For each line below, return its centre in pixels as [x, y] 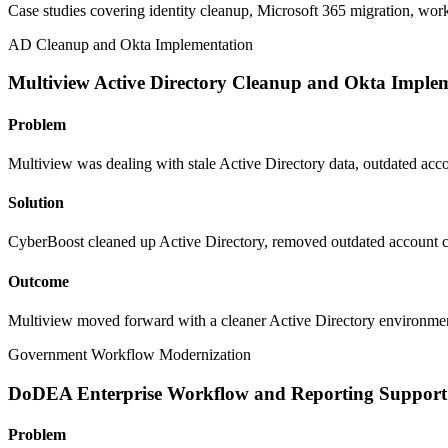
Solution [36, 203]
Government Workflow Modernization [129, 354]
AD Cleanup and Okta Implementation [130, 44]
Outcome [38, 281]
